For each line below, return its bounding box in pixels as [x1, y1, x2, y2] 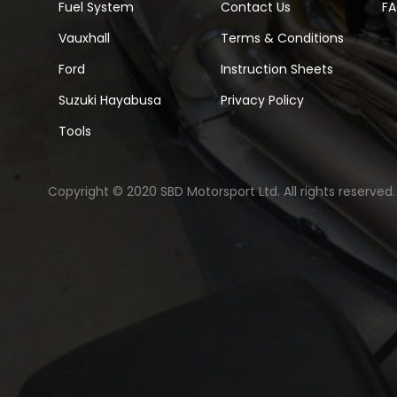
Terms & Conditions [220, 28, 344, 47]
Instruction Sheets [220, 59, 333, 78]
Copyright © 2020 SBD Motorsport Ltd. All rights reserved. [48, 182, 395, 200]
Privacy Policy [220, 90, 304, 109]
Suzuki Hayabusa [58, 90, 161, 109]
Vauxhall [58, 28, 110, 47]
